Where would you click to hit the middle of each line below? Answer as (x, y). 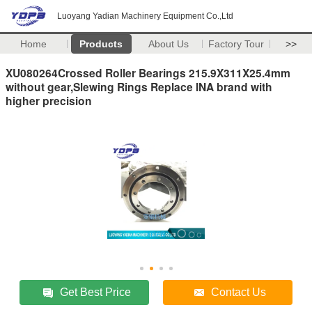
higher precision (49, 100)
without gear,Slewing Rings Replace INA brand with (139, 86)
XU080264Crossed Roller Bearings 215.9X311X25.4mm (148, 72)
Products (101, 44)
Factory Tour (236, 44)
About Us (169, 44)
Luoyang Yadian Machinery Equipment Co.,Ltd (145, 16)
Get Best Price (96, 292)
